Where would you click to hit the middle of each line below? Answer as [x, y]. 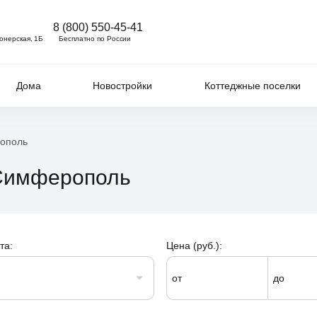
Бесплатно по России [95, 38]
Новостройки [122, 86]
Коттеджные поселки [252, 86]
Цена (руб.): [195, 246]
